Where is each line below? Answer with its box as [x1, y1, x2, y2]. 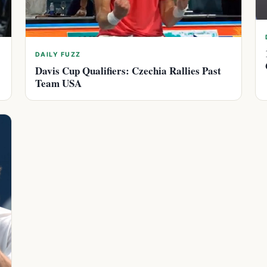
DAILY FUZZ [35, 50, 81, 58]
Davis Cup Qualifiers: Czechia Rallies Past [35, 63, 221, 78]
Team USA [35, 75, 82, 91]
